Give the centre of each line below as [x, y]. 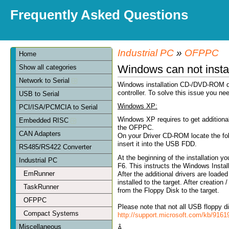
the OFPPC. [136, 128]
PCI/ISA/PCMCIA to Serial [59, 107]
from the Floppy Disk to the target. [168, 190]
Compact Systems [51, 213]
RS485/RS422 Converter [55, 147]
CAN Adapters [40, 133]
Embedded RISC [45, 120]
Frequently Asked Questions [99, 15]
